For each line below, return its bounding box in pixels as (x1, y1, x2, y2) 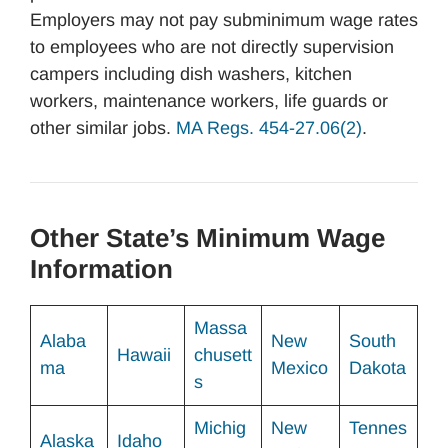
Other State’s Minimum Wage (30, 223, 385, 253)
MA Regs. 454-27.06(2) (176, 118, 362, 138)
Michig (194, 418, 246, 438)
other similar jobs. (30, 118, 176, 138)
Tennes (349, 418, 407, 438)
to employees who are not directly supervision (30, 37, 394, 57)
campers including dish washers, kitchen (30, 64, 352, 84)
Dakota (349, 358, 406, 378)
